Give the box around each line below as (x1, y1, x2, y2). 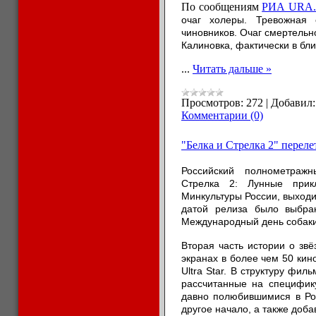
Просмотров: (181, 97, 243, 109)
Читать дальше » (193, 63, 272, 75)
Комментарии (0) (181, 109, 263, 121)
